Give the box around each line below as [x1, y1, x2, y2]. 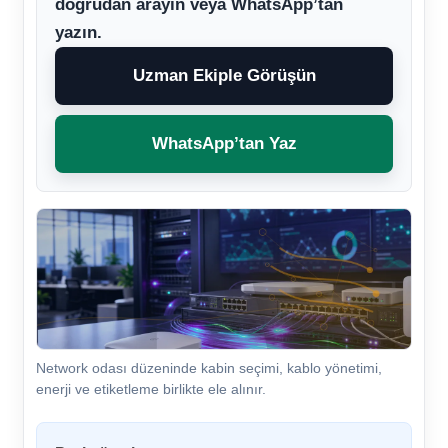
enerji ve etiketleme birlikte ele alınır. [36, 380, 266, 397]
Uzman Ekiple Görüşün [132, 65, 316, 85]
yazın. [55, 22, 102, 42]
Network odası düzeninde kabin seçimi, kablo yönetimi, [36, 359, 382, 376]
